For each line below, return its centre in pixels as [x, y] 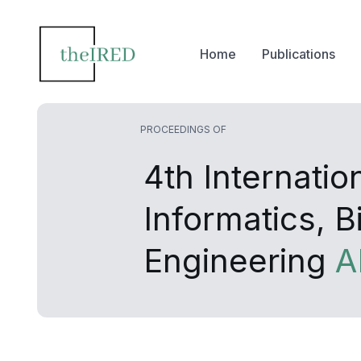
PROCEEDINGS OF [183, 129]
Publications [298, 54]
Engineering [239, 261]
